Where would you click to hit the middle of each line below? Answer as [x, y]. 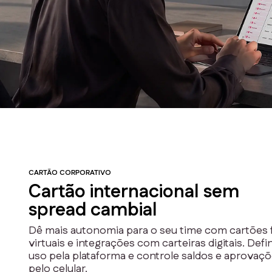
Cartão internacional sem [134, 192]
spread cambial [93, 211]
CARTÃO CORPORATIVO [70, 173]
